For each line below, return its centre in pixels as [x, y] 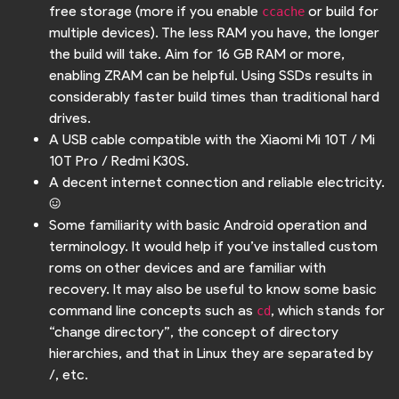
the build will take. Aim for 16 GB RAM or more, [197, 54]
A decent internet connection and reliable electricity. [217, 183]
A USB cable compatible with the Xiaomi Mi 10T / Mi [212, 140]
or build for [342, 12]
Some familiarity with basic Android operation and [208, 225]
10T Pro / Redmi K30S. [119, 161]
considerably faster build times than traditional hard [214, 97]
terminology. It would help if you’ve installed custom [213, 247]
